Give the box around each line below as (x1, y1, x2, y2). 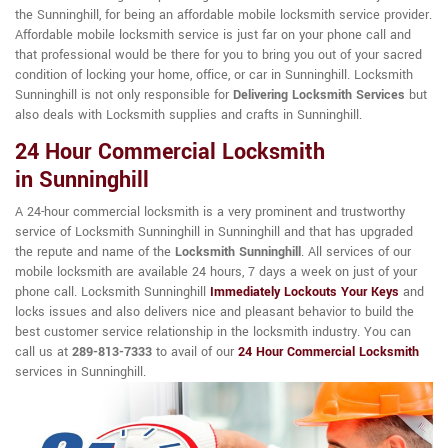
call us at (15, 343, 72, 362)
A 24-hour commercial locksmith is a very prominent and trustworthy (15, 203, 405, 222)
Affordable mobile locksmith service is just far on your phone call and (15, 26, 411, 45)
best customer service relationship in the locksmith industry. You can (15, 323, 411, 342)
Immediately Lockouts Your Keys (210, 283, 399, 302)
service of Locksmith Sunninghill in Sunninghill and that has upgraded (15, 223, 413, 242)
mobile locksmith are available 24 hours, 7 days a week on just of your (15, 263, 417, 282)
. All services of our (301, 243, 411, 262)
